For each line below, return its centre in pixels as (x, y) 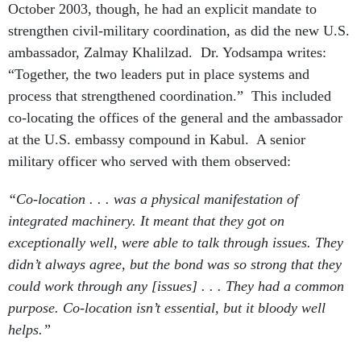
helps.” (29, 330)
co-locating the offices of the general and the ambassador (175, 118)
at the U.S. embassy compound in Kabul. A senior (157, 139)
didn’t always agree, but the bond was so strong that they (175, 264)
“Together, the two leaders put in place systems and (159, 74)
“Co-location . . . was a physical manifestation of (153, 199)
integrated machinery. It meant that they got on (146, 221)
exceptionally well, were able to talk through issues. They (176, 243)
